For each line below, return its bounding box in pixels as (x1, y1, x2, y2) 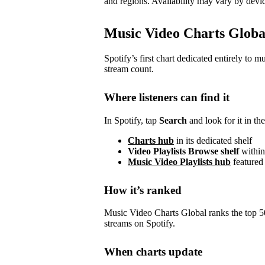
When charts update (104, 245, 202, 258)
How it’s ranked (104, 183, 182, 196)
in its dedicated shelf (176, 135, 252, 146)
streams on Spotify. (104, 218, 175, 229)
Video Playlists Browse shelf (128, 146, 241, 156)
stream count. (104, 63, 154, 74)
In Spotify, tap (104, 115, 159, 125)
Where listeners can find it (104, 91, 230, 104)
